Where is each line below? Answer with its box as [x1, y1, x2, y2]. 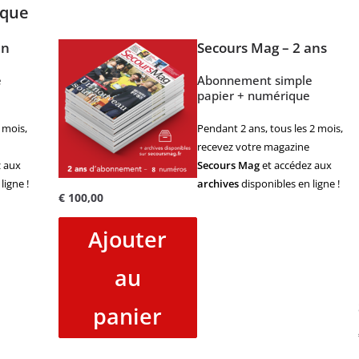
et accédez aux [260, 158, 332, 172]
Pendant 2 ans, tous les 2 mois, [197, 121, 343, 135]
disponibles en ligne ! [239, 176, 340, 191]
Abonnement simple [197, 72, 313, 88]
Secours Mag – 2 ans [197, 38, 327, 57]
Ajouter [88, 224, 167, 254]
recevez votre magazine [197, 139, 309, 154]
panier [93, 301, 163, 331]
